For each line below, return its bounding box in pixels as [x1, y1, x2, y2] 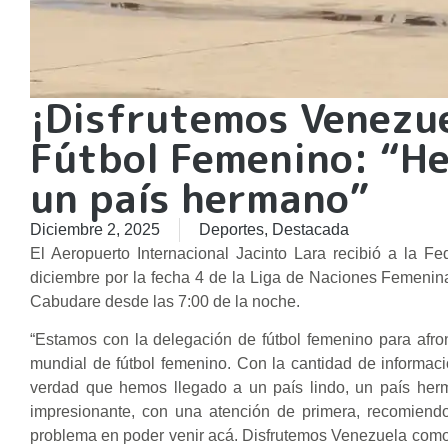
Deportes [199, 220, 264, 238]
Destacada [272, 220, 349, 238]
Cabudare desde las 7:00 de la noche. [30, 292, 300, 310]
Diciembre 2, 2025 [30, 220, 160, 238]
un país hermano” [30, 169, 369, 226]
